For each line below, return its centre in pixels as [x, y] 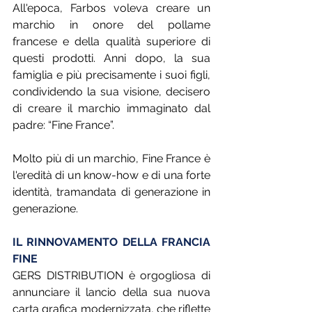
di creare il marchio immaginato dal [111, 109]
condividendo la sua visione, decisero [111, 92]
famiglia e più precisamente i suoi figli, [111, 75]
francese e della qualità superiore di [111, 42]
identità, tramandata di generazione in [111, 192]
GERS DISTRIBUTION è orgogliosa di [111, 276]
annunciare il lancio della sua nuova [111, 292]
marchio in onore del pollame [111, 25]
